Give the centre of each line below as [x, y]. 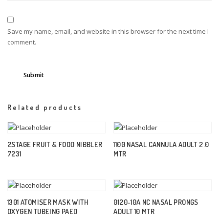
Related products [45, 107]
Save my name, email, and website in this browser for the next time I [108, 31]
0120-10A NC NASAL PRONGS [156, 202]
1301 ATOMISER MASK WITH [48, 202]
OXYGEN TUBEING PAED [43, 211]
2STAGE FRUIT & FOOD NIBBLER [55, 144]
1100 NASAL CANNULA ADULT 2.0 [161, 144]
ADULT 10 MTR [134, 211]
